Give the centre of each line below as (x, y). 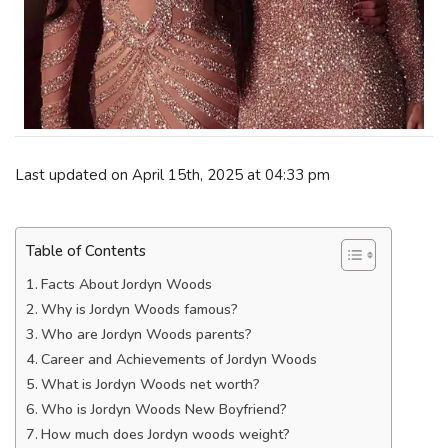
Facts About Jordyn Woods (126, 284)
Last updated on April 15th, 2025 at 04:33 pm (172, 174)
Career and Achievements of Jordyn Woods (178, 359)
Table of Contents (86, 251)
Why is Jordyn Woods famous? (139, 309)
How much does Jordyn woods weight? (165, 434)
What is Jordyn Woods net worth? (150, 384)
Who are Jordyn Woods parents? (146, 334)
